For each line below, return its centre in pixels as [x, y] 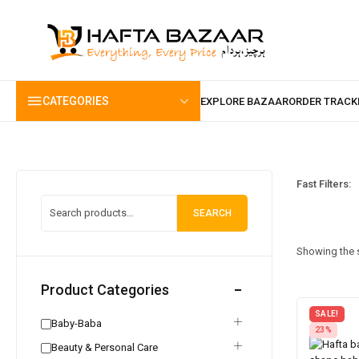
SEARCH [212, 213]
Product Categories [105, 290]
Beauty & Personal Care [105, 347]
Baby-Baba [77, 323]
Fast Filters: [324, 184]
